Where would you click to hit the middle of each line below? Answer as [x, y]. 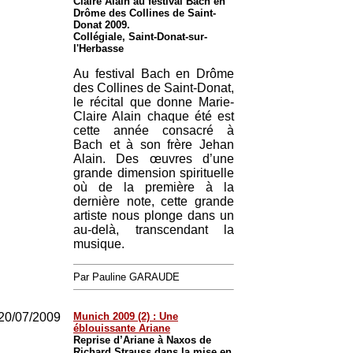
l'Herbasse [98, 48]
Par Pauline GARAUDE [126, 277]
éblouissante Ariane [122, 328]
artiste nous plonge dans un [154, 216]
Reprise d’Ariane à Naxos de [142, 340]
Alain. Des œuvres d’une [154, 159]
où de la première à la [154, 187]
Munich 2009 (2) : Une [126, 316]
